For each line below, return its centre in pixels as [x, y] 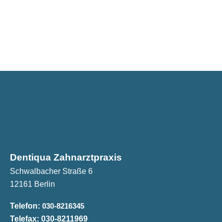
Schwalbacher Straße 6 [51, 171]
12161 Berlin [32, 184]
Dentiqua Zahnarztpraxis [66, 157]
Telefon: [25, 206]
